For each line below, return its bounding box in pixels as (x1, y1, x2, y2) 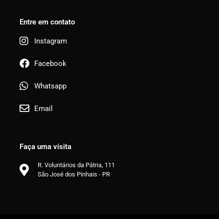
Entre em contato (20, 18, 75, 27)
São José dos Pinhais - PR (37, 171, 110, 178)
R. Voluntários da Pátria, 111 (37, 161, 115, 169)
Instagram (34, 37, 67, 46)
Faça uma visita (20, 142, 72, 152)
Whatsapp (34, 82, 67, 91)
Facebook (34, 59, 67, 68)
